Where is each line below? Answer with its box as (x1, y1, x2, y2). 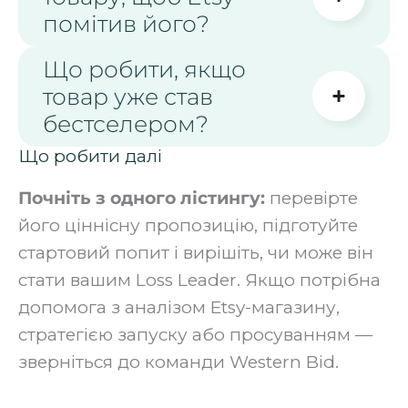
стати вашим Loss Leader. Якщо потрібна (18, 269, 381, 291)
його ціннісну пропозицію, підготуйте (18, 214, 358, 236)
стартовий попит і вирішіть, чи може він (18, 241, 373, 263)
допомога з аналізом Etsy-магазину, (18, 296, 340, 318)
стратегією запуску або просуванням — (18, 323, 372, 345)
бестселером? (43, 109, 209, 138)
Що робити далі (18, 145, 162, 167)
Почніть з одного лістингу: (18, 187, 265, 209)
